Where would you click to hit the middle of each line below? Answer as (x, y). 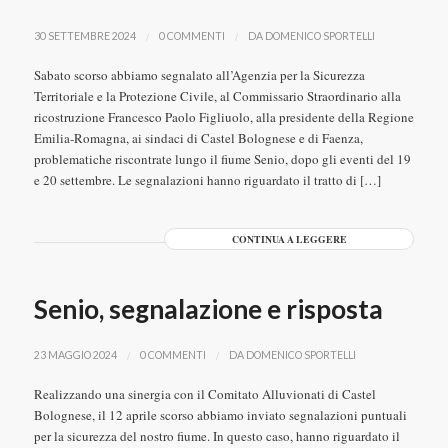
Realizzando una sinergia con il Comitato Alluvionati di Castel (204, 394)
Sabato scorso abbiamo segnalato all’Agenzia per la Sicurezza (199, 75)
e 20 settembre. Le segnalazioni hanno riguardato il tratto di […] (207, 180)
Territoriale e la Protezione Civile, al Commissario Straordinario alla (217, 96)
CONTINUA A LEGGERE (289, 239)
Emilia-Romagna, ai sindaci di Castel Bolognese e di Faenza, (198, 138)
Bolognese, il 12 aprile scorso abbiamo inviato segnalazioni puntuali (220, 415)
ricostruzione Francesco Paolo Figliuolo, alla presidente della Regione (223, 117)
